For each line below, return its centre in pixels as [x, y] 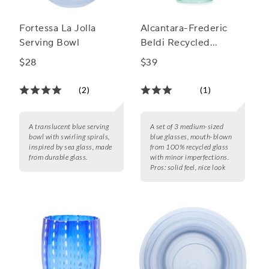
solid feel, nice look [196, 168]
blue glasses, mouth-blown [191, 137]
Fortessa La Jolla [58, 29]
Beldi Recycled [175, 43]
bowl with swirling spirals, [69, 137]
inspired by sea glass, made [71, 147]
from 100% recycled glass [189, 147]
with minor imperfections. [189, 157]
